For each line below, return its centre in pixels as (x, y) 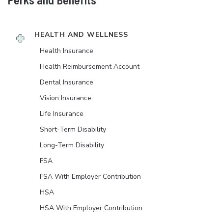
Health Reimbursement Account (90, 67)
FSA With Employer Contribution (90, 177)
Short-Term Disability (73, 130)
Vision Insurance (66, 98)
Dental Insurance (67, 82)
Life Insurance (62, 114)
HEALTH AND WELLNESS (81, 35)
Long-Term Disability (72, 145)
